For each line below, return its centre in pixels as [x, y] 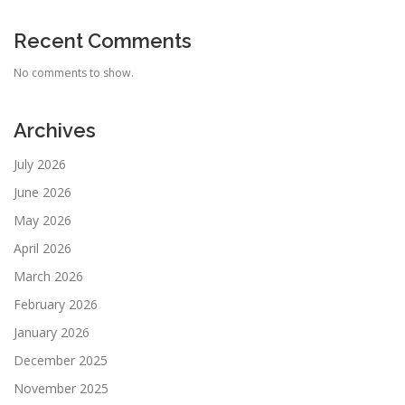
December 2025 [61, 361]
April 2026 [42, 249]
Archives [55, 131]
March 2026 [48, 277]
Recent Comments [103, 41]
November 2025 [61, 389]
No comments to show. [74, 73]
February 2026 [56, 305]
